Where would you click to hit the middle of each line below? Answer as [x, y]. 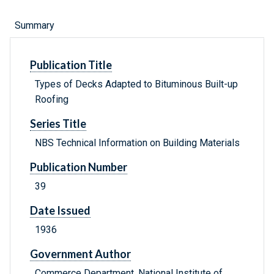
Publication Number [79, 167]
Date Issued [60, 211]
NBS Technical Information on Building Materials [137, 143]
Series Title [58, 124]
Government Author [80, 254]
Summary [35, 26]
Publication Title [71, 65]
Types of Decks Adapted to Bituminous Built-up [136, 84]
